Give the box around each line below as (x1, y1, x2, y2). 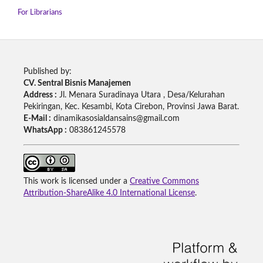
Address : (23, 90, 57, 99)
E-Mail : (23, 114, 51, 123)
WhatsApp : (23, 126, 67, 134)
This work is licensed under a (23, 177, 130, 186)
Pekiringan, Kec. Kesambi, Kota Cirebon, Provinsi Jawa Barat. (23, 102, 239, 111)
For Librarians (18, 8, 62, 16)
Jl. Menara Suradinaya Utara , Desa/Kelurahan (56, 90, 225, 99)
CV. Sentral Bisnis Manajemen (23, 79, 131, 87)
